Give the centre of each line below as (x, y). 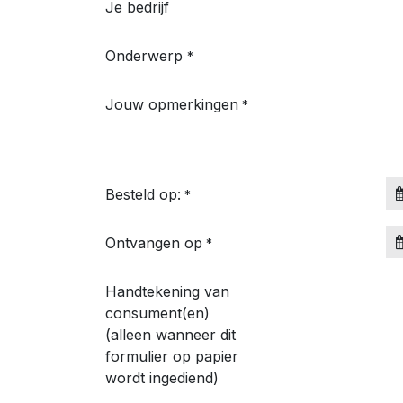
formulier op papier (172, 356)
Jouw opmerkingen (172, 104)
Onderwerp (144, 56)
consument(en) (157, 313)
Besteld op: (143, 194)
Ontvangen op (154, 243)
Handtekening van (167, 291)
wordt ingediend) (162, 378)
